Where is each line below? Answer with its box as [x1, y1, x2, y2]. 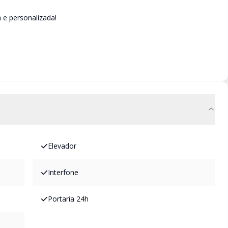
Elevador [48, 141, 76, 151]
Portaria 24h [48, 194, 89, 204]
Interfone [48, 167, 78, 177]
